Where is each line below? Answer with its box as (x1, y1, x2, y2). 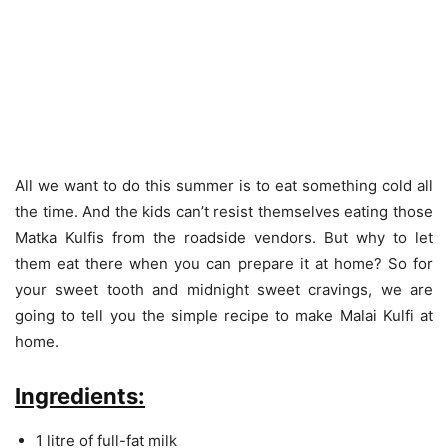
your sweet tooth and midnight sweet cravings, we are (15, 279, 433, 299)
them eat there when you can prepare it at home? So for (15, 253, 433, 273)
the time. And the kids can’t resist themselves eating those (15, 201, 433, 221)
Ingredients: (15, 382, 145, 409)
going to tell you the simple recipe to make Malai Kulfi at (15, 305, 433, 325)
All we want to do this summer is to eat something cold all (15, 175, 433, 195)
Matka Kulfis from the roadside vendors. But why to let (15, 227, 433, 247)
